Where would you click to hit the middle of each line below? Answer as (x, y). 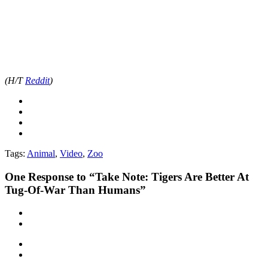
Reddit (37, 80)
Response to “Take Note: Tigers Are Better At (137, 176)
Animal (41, 153)
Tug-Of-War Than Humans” (75, 190)
